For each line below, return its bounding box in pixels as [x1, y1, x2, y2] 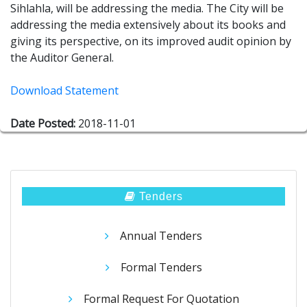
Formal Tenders [120, 260, 202, 275]
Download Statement [10, 83, 119, 99]
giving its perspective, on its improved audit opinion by [10, 34, 291, 49]
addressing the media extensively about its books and [10, 17, 286, 33]
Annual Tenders [120, 228, 202, 244]
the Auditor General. [10, 50, 114, 66]
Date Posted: [10, 116, 75, 132]
